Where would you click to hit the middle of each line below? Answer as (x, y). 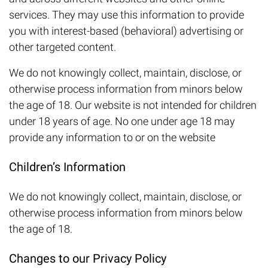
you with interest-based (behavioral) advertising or (126, 31)
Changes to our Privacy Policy (88, 259)
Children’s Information (67, 167)
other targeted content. (63, 47)
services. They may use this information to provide (127, 15)
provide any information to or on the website (112, 138)
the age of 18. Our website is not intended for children (133, 105)
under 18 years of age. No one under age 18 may (122, 121)
